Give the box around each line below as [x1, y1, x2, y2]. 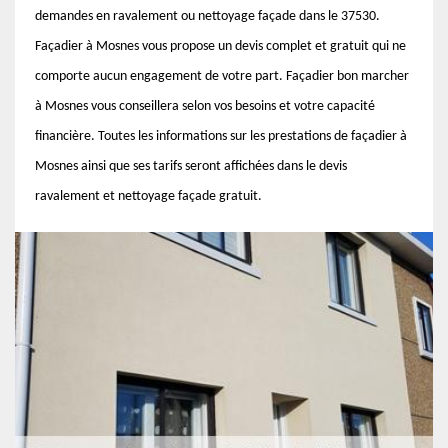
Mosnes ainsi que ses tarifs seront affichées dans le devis [35, 159, 347, 174]
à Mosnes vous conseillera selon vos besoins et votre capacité [35, 99, 375, 114]
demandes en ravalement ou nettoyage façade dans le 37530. [35, 9, 380, 24]
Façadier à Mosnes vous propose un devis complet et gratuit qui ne [35, 39, 406, 54]
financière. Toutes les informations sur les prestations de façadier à [35, 129, 407, 144]
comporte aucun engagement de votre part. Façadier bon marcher [35, 69, 409, 84]
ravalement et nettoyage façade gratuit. [35, 189, 262, 204]
